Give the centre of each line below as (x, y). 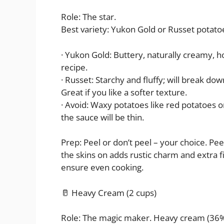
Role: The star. (88, 17)
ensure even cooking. (102, 167)
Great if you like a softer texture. (124, 92)
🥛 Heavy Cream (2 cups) (109, 192)
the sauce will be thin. (102, 117)
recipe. (74, 67)
